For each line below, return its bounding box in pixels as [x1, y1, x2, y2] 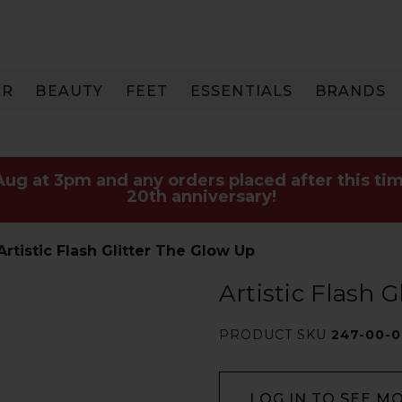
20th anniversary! [126, 187, 276, 206]
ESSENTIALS [189, 82, 293, 100]
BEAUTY [35, 82, 104, 100]
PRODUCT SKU [218, 327, 331, 343]
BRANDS [314, 82, 386, 100]
